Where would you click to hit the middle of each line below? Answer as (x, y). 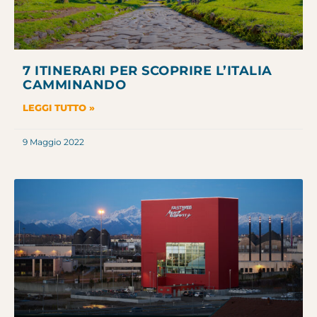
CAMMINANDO (74, 85)
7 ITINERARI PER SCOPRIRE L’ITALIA (148, 71)
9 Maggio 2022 (53, 142)
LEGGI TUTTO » (59, 108)
